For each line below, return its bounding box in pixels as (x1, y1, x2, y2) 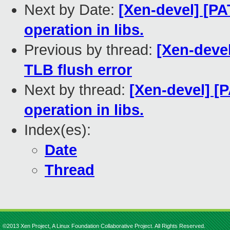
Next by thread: (24, 82, 129, 99)
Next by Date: (24, 2, 119, 18)
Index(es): (24, 122, 91, 139)
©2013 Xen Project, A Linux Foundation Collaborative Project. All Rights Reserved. (3, 223, 205, 229)
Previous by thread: (24, 42, 157, 59)
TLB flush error (24, 62, 132, 79)
